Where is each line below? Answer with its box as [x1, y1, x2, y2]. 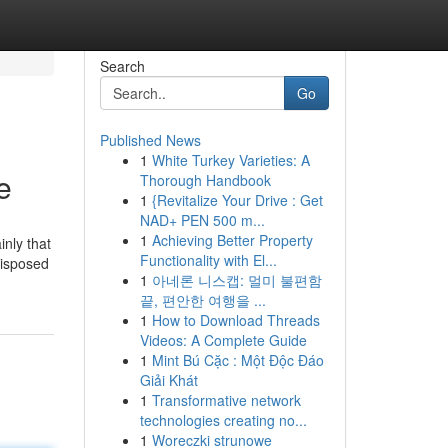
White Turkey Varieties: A [151, 150, 310, 170]
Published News [99, 130, 201, 150]
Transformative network [151, 390, 301, 410]
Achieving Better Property [151, 230, 313, 250]
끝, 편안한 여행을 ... [139, 290, 266, 310]
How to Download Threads [151, 310, 320, 330]
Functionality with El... [139, 250, 277, 270]
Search [99, 56, 145, 76]
